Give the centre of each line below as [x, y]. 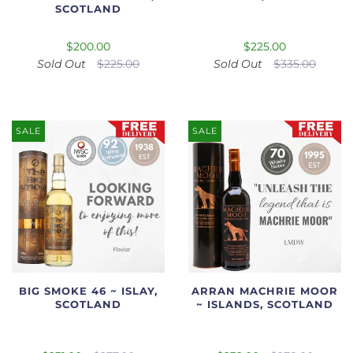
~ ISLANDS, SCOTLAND [265, 305]
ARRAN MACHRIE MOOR [265, 292]
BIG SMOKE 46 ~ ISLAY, [88, 292]
